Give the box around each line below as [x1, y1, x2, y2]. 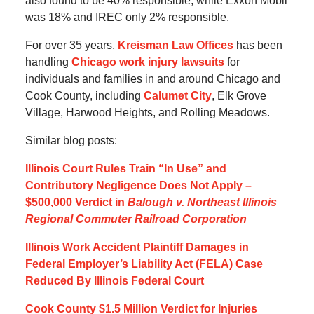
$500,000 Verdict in [25, 196, 128, 209]
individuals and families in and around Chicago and [25, 73, 280, 86]
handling [25, 56, 71, 69]
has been [233, 39, 282, 52]
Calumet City [143, 90, 212, 102]
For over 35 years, [25, 39, 118, 52]
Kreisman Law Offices [117, 39, 233, 52]
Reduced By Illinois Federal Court [25, 275, 204, 287]
